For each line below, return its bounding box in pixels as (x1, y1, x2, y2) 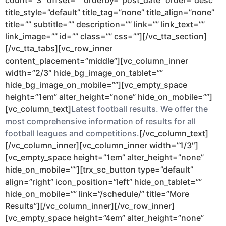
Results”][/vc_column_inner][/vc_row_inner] (5, 201, 175, 211)
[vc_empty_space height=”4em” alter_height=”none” (5, 213, 204, 223)
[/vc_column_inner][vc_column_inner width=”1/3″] (5, 140, 198, 151)
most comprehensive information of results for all (5, 116, 196, 127)
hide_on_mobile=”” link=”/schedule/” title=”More (5, 189, 189, 199)
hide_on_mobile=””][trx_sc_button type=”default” (5, 164, 193, 175)
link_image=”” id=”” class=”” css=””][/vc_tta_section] (5, 31, 207, 42)
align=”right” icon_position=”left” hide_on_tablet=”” (5, 177, 202, 187)
